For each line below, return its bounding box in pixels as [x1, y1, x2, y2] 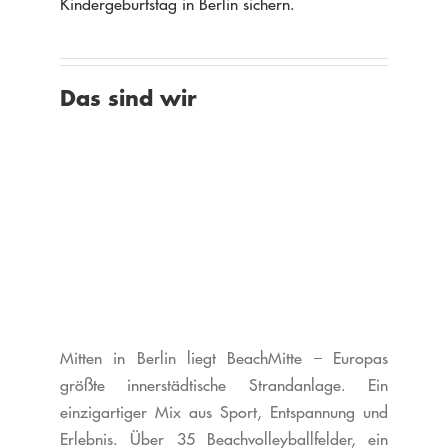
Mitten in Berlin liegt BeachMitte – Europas [59, 348, 389, 369]
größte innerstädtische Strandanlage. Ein [59, 375, 389, 396]
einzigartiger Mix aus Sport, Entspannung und [59, 402, 389, 423]
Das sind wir [59, 84, 197, 113]
